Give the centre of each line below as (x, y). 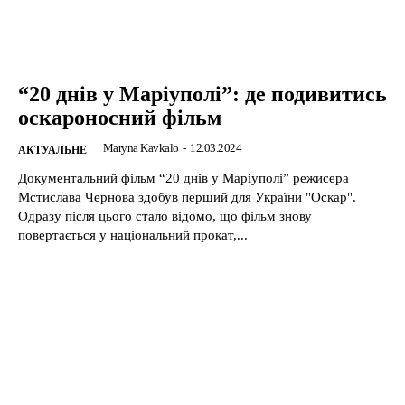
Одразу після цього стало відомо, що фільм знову (165, 216)
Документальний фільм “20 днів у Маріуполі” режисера (184, 178)
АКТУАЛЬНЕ (52, 150)
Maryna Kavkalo (141, 147)
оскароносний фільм (120, 117)
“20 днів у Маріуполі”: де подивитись (202, 94)
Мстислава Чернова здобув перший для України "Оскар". (187, 197)
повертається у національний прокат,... (133, 235)
